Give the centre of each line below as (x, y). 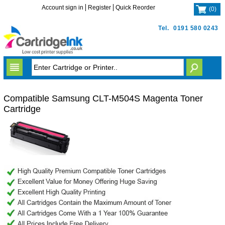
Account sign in (63, 8)
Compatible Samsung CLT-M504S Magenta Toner (103, 98)
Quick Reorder (136, 8)
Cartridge (22, 109)
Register (100, 8)
